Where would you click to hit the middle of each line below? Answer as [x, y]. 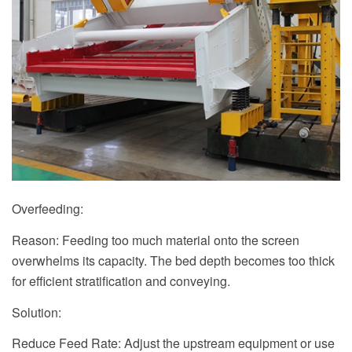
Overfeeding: [48, 209]
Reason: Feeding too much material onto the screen [156, 240]
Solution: [37, 312]
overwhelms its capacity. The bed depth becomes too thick [173, 261]
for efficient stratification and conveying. [121, 281]
